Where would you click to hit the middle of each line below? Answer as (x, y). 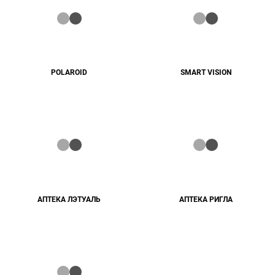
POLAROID (69, 73)
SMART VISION (206, 73)
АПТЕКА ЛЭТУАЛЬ (69, 199)
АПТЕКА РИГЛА (206, 199)
